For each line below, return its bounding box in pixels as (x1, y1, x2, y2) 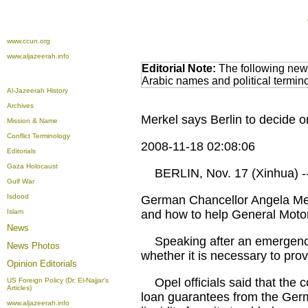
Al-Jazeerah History (7, 87, 68, 94)
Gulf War (7, 177, 34, 185)
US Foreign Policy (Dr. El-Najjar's (7, 276, 109, 284)
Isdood (7, 192, 29, 200)
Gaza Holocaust (7, 162, 58, 170)
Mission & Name (7, 117, 58, 124)
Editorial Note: (142, 63, 216, 74)
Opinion (7, 258, 40, 269)
